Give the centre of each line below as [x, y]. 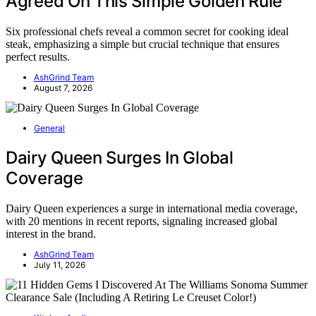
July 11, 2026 [60, 265]
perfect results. [38, 57]
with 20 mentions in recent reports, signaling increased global [141, 221]
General [49, 128]
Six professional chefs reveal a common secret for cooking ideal [147, 32]
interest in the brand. [51, 233]
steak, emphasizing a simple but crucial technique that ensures [142, 44]
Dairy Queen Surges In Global [120, 158]
